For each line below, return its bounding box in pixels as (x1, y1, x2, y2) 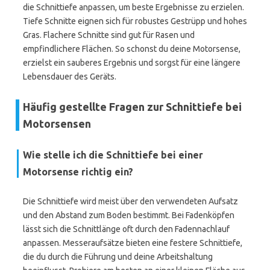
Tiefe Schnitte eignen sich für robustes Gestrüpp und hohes (23, 16, 247, 26)
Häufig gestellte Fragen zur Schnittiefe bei (23, 101, 242, 113)
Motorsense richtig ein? (23, 166, 133, 177)
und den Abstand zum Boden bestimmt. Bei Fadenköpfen (23, 210, 234, 220)
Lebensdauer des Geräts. (23, 72, 116, 81)
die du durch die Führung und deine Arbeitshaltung (23, 252, 213, 262)
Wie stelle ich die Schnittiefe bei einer (23, 149, 203, 160)
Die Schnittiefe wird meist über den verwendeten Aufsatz (23, 196, 238, 206)
